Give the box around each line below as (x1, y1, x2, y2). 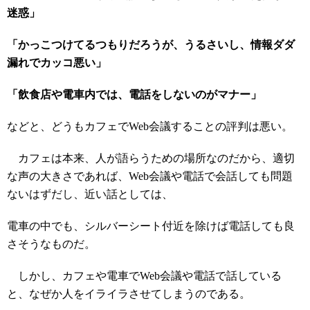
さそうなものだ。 (7, 238, 95, 250)
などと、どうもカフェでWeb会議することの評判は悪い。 (7, 120, 293, 132)
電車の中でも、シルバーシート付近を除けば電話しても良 (7, 220, 295, 232)
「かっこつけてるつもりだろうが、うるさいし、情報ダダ (7, 39, 295, 51)
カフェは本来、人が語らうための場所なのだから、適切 (7, 152, 295, 164)
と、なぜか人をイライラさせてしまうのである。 (7, 288, 262, 300)
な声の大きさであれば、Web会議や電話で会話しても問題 (7, 170, 293, 182)
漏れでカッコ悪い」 (7, 57, 107, 69)
